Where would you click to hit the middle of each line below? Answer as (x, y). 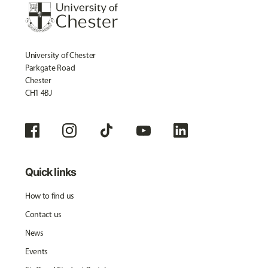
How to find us (49, 196)
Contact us (43, 214)
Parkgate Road (50, 68)
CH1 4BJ (38, 93)
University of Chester (60, 55)
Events (36, 252)
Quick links (50, 172)
